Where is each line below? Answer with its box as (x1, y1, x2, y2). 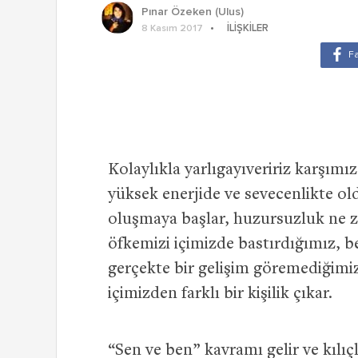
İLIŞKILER (227, 23, 268, 34)
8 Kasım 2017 (141, 24, 203, 34)
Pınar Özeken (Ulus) (141, 6, 244, 18)
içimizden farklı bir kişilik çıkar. (108, 286, 332, 304)
